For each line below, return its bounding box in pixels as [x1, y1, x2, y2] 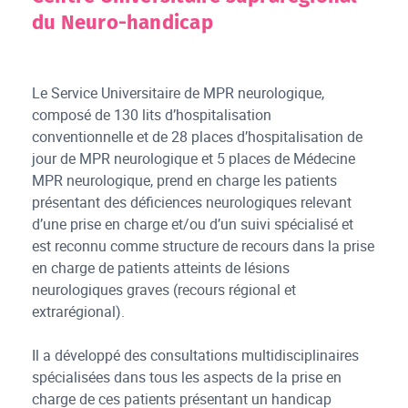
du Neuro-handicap [32, 10, 213, 36]
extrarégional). [32, 301, 126, 322]
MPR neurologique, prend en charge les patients [32, 170, 338, 191]
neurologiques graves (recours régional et [32, 280, 297, 301]
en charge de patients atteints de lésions [32, 258, 291, 279]
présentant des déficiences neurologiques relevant [32, 192, 352, 213]
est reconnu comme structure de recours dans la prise [32, 236, 375, 257]
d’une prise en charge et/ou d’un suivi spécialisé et [32, 214, 354, 235]
